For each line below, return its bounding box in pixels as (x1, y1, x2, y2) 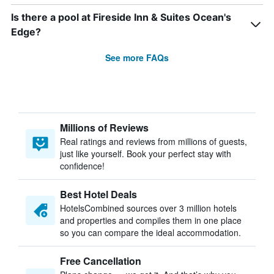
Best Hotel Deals (60, 187, 137, 201)
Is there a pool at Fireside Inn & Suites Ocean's (11, 11, 231, 23)
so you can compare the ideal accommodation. (60, 226, 241, 239)
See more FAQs (105, 51, 169, 64)
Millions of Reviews (60, 120, 149, 135)
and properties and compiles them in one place (60, 214, 242, 226)
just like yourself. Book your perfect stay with (60, 147, 231, 160)
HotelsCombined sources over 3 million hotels (60, 202, 237, 214)
